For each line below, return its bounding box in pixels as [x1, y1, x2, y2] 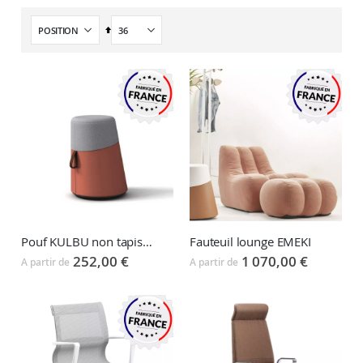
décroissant [109, 47, 156, 60]
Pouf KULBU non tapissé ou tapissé [143, 233, 152, 250]
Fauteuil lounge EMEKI [190, 233, 311, 250]
